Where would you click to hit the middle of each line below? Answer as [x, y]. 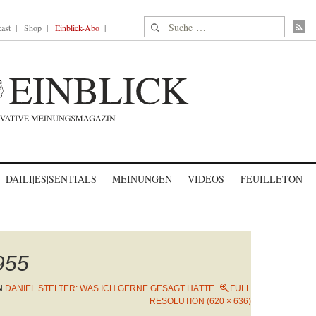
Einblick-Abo [77, 28]
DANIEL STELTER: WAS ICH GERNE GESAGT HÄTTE [110, 288]
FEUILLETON [271, 179]
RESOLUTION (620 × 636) [200, 301]
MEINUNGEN [142, 179]
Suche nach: [171, 24]
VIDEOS [206, 179]
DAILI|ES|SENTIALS [51, 179]
